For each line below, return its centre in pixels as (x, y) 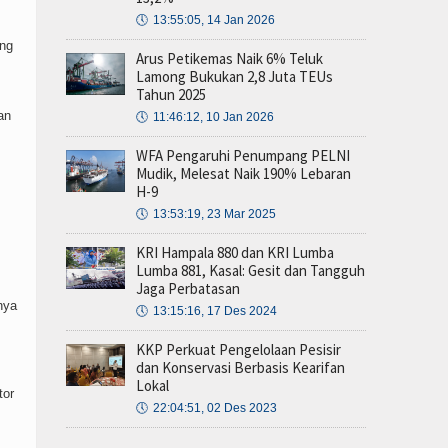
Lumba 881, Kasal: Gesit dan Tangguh (250, 270)
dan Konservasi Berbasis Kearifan (240, 367)
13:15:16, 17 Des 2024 (215, 310)
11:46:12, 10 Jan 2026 (213, 116)
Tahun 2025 (171, 94)
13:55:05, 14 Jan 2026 (214, 19)
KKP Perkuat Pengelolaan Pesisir (238, 349)
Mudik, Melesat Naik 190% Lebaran (243, 173)
